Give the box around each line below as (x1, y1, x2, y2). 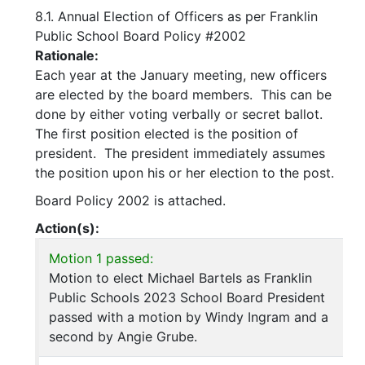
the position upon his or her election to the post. (35, 165, 334, 182)
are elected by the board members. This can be (35, 86, 332, 103)
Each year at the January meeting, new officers (35, 67, 327, 84)
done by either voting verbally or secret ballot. (35, 106, 327, 123)
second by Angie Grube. (49, 328, 197, 345)
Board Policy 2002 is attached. (35, 192, 226, 209)
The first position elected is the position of (35, 125, 298, 143)
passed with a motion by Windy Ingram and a (49, 309, 328, 326)
